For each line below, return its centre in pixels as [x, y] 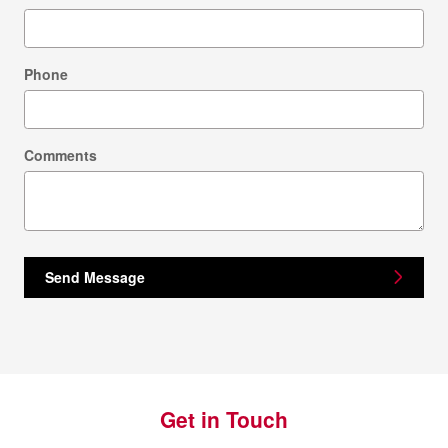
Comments [60, 154]
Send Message [95, 276]
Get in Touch [224, 419]
